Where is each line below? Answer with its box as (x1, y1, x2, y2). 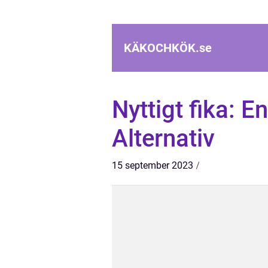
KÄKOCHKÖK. (124, 41, 199, 55)
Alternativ (112, 124, 215, 153)
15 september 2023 (112, 160, 193, 171)
